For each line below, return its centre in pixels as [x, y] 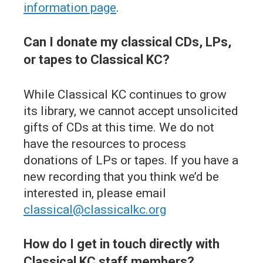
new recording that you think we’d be [121, 176]
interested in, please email [95, 193]
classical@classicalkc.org [95, 209]
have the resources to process [105, 144]
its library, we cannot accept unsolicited [131, 111]
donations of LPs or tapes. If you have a [131, 160]
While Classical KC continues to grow [125, 94]
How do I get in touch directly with [122, 244]
